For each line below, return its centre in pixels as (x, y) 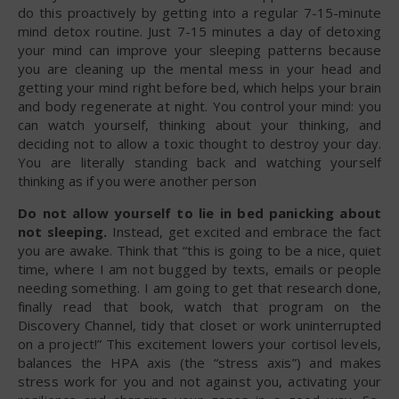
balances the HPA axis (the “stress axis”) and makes (199, 362)
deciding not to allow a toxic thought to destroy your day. (199, 143)
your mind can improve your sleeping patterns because (199, 49)
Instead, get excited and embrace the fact (244, 231)
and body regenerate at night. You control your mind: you (199, 106)
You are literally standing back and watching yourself (199, 162)
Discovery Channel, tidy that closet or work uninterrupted (199, 325)
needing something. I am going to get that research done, (199, 287)
